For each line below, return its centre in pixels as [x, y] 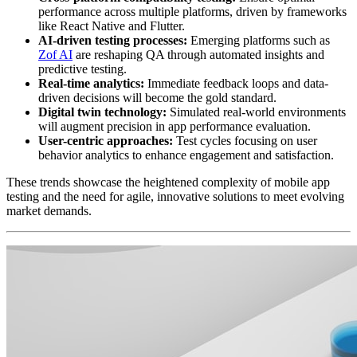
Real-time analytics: [91, 83]
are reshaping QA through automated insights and [198, 54]
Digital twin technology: [102, 112]
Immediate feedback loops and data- [236, 83]
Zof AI [55, 54]
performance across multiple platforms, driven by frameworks [192, 11]
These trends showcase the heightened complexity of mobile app [168, 182]
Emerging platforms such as [259, 40]
